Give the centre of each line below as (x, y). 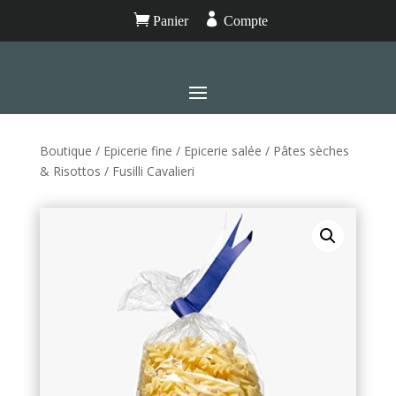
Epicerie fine (137, 151)
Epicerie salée (222, 151)
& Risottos (70, 171)
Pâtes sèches (311, 151)
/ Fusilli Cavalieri (147, 171)
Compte (244, 21)
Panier (168, 21)
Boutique (65, 151)
